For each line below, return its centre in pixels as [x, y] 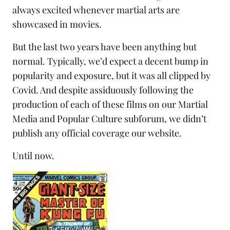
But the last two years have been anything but [104, 47]
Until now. [33, 156]
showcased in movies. [57, 24]
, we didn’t [185, 119]
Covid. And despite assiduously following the [103, 90]
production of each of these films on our [95, 104]
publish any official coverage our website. [97, 133]
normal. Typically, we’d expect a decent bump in [110, 61]
